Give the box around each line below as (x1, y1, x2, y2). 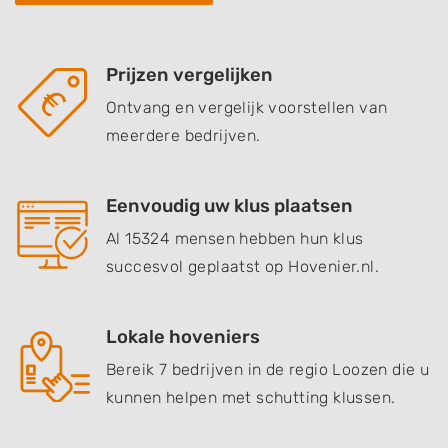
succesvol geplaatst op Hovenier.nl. (106, 257, 379, 276)
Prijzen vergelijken (106, 64, 273, 86)
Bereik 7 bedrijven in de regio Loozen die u (106, 360, 430, 379)
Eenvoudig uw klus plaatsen (106, 195, 353, 217)
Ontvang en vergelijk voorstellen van (106, 98, 388, 117)
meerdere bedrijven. (106, 126, 261, 145)
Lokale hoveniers (106, 326, 260, 348)
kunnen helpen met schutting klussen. (106, 388, 396, 407)
